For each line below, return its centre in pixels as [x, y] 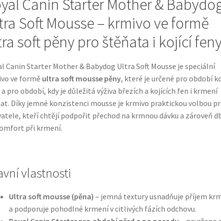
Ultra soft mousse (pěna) [51, 196]
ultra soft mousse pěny [81, 78]
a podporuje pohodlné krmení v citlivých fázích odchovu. [102, 208]
